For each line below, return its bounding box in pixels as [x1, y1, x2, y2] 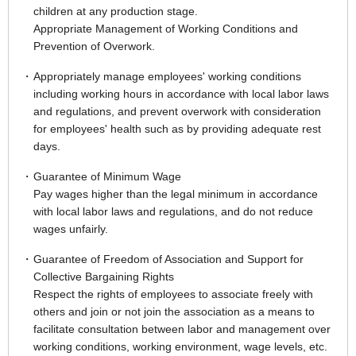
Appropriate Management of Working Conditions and [33, 21, 298, 35]
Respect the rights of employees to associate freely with [33, 287, 313, 300]
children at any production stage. [33, 4, 198, 17]
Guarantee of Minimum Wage [33, 169, 181, 183]
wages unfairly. [33, 222, 108, 235]
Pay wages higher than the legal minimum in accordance [33, 187, 318, 200]
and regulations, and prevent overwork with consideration [33, 104, 321, 118]
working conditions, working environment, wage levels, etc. [33, 339, 327, 353]
